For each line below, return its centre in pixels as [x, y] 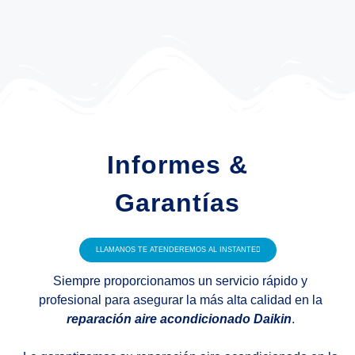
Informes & [177, 165]
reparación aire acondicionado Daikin [179, 319]
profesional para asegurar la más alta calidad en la [180, 300]
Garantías [177, 203]
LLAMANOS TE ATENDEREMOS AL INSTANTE [176, 250]
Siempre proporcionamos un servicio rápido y [180, 281]
